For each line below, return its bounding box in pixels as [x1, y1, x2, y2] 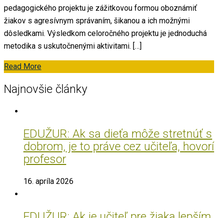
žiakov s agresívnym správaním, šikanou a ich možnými [4, 16, 190, 26]
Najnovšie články [4, 82, 87, 96]
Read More [4, 62, 41, 72]
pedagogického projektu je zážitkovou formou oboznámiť [4, 3, 197, 13]
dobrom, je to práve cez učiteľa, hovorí [23, 140, 214, 154]
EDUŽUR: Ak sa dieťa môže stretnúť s [23, 127, 212, 141]
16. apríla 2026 [23, 176, 73, 186]
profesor [23, 152, 66, 166]
